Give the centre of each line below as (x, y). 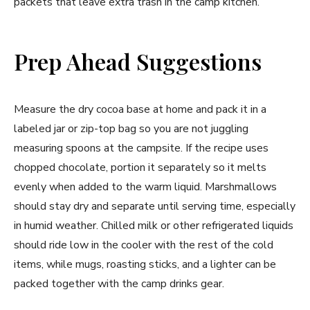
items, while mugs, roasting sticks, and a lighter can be (145, 265)
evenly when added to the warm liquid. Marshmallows (145, 187)
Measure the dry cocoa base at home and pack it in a (140, 110)
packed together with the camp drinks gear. (119, 284)
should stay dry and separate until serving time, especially (155, 207)
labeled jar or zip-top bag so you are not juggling (131, 129)
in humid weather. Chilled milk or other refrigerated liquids (154, 226)
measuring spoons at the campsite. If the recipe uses (141, 148)
